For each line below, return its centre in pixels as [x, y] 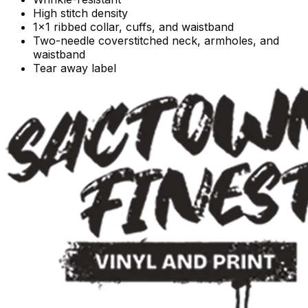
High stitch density [80, 13]
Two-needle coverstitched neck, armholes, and [156, 40]
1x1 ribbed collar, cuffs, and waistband [133, 26]
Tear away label [75, 68]
